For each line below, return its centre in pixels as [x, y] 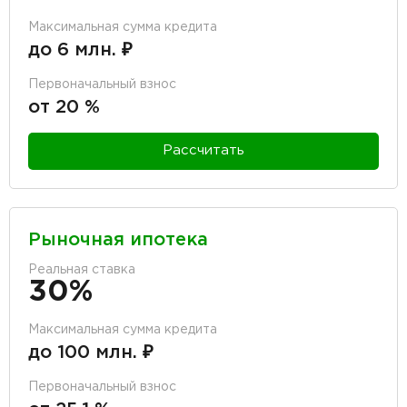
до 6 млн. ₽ [80, 50]
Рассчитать [203, 151]
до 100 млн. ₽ [91, 352]
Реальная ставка [82, 269]
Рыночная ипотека [118, 239]
